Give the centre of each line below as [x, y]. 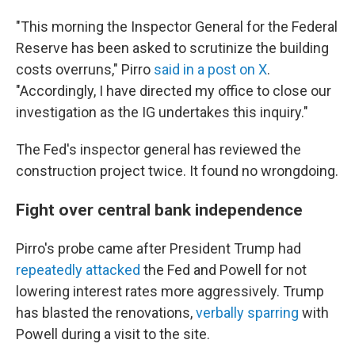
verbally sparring [247, 313]
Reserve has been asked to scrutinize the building [172, 48]
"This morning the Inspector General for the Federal [177, 27]
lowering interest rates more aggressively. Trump [170, 291]
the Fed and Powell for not [223, 270]
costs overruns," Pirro [85, 69]
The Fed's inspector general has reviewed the [158, 149]
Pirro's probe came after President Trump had [158, 248]
